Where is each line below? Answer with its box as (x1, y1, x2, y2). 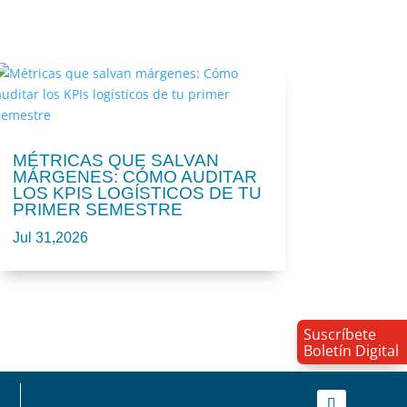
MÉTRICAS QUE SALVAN (12, 151, 219, 171)
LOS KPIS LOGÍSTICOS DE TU (12, 184, 262, 203)
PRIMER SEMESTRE (12, 200, 183, 220)
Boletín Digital (303, 340, 399, 361)
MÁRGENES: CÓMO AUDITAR (12, 167, 257, 187)
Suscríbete (303, 323, 376, 344)
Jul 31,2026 (12, 229, 88, 246)
